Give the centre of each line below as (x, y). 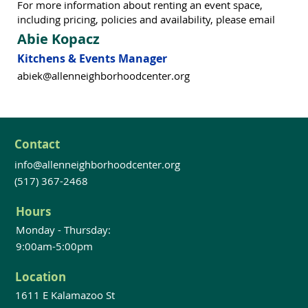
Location (40, 276)
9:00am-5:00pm (54, 246)
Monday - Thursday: (63, 229)
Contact (37, 144)
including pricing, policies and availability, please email (146, 20)
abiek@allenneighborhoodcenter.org (104, 76)
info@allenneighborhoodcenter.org (98, 165)
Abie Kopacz (59, 39)
